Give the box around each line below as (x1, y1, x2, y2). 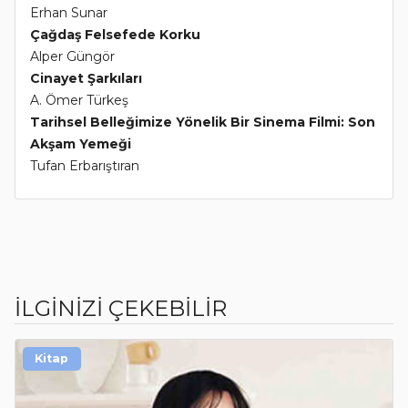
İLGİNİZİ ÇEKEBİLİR (15, 295, 227, 322)
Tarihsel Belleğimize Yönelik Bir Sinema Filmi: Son (30, 114, 375, 131)
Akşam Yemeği (30, 136, 131, 153)
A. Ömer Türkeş (30, 92, 128, 109)
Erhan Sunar (30, 5, 107, 22)
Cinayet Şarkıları (30, 70, 142, 87)
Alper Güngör (30, 48, 115, 66)
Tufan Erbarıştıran (30, 158, 139, 175)
